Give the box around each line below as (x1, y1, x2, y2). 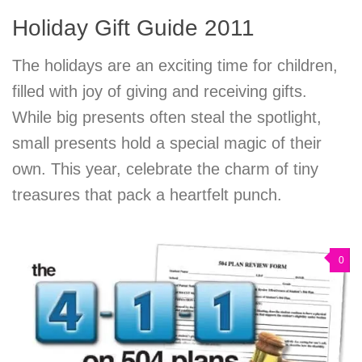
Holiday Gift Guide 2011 (12, 15, 255, 40)
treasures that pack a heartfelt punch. (12, 185, 282, 204)
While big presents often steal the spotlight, (12, 107, 322, 126)
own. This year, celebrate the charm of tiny (12, 159, 318, 178)
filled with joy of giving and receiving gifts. (12, 82, 307, 100)
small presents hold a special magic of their (12, 133, 322, 152)
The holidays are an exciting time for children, (12, 56, 338, 74)
